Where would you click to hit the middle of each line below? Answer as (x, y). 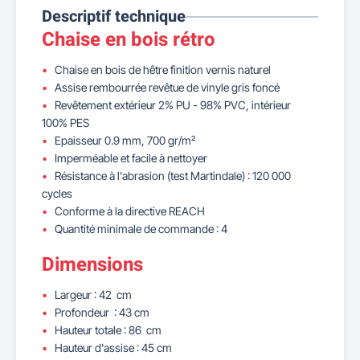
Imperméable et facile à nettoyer (131, 158)
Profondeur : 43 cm (102, 312)
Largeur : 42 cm (93, 295)
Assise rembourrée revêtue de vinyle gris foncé (167, 87)
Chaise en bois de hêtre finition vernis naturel (163, 70)
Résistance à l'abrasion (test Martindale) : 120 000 (173, 176)
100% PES (65, 123)
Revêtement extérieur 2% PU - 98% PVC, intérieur (173, 105)
